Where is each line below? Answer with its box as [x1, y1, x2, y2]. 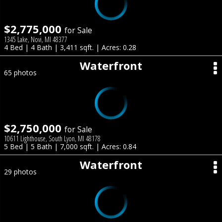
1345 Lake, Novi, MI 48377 [4, 35, 67, 44]
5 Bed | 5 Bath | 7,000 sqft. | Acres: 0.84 [4, 142, 136, 151]
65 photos [4, 68, 37, 77]
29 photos [4, 167, 37, 176]
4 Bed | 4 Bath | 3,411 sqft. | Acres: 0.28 [4, 43, 136, 52]
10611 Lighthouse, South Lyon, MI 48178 [4, 134, 101, 143]
